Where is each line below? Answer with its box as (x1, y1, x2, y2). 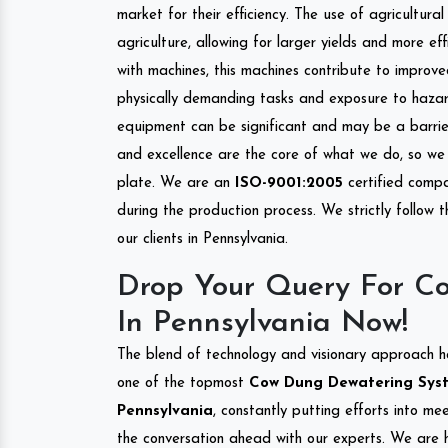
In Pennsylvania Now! (117, 307, 408, 339)
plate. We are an (117, 175, 235, 191)
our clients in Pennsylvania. (117, 231, 288, 247)
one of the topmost (117, 375, 244, 391)
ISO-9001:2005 (235, 175, 343, 191)
